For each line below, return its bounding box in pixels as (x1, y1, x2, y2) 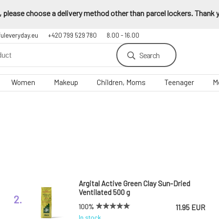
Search (139, 50, 159, 60)
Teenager (164, 78, 194, 87)
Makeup (54, 78, 78, 87)
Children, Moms (97, 78, 146, 87)
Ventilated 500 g (79, 188, 130, 197)
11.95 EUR (175, 203, 205, 212)
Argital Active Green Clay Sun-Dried (79, 179, 190, 188)
